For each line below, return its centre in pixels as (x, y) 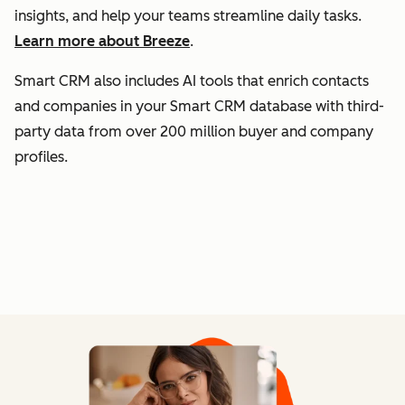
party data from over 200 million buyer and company (194, 132)
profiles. (41, 157)
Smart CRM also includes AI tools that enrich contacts (192, 81)
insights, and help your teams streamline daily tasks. (188, 16)
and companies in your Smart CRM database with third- (199, 107)
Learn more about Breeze (102, 42)
